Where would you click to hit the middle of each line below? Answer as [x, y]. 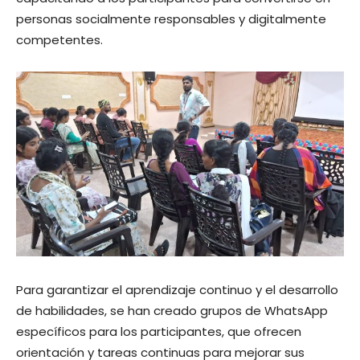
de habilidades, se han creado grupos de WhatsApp [172, 310]
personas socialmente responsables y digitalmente [171, 19]
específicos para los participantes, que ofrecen [159, 331]
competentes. [59, 40]
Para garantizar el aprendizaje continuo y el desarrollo [177, 289]
